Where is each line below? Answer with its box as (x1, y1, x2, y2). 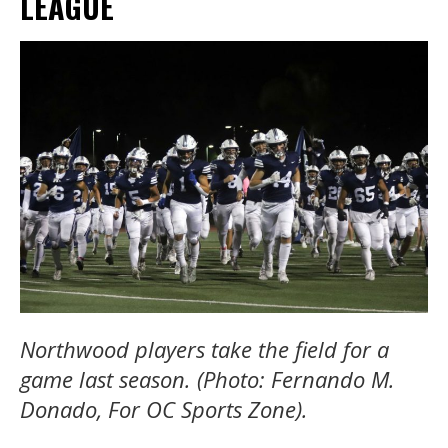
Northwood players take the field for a (20, 333, 389, 364)
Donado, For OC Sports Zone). (20, 393, 308, 424)
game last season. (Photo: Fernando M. (20, 363, 395, 394)
